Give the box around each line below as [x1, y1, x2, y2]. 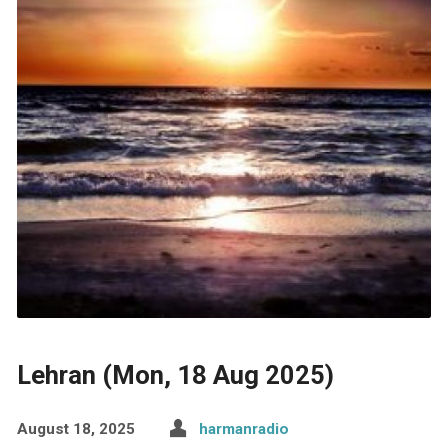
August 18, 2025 [16, 419, 135, 438]
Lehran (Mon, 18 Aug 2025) [16, 359, 334, 390]
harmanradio [198, 419, 289, 438]
